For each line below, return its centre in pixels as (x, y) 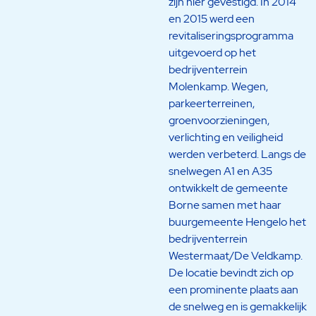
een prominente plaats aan (233, 290)
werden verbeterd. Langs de (237, 154)
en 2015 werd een (212, 19)
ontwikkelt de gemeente (228, 188)
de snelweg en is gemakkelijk (238, 307)
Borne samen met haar (225, 205)
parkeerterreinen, (212, 104)
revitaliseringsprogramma (231, 36)
